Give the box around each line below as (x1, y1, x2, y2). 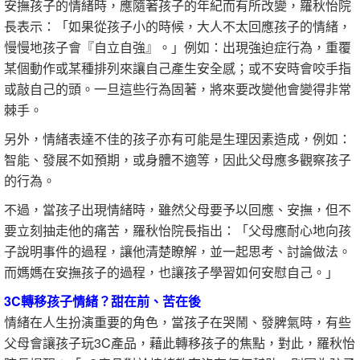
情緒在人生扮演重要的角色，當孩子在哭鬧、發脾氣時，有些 (4, 313, 351, 331)
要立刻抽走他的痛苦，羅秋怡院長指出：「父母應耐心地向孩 (4, 221, 351, 239)
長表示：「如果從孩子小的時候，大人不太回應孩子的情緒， (4, 17, 351, 35)
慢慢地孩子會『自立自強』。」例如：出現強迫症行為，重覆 (4, 38, 351, 56)
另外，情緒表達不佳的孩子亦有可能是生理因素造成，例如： (4, 129, 351, 148)
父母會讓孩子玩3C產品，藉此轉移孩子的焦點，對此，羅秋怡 (4, 333, 355, 352)
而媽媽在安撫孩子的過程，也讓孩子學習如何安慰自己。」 (4, 263, 338, 281)
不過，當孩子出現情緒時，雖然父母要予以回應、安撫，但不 (4, 200, 351, 219)
